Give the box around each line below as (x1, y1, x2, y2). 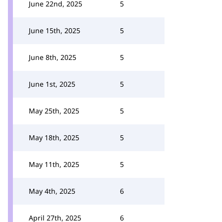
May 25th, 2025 (29, 106, 79, 115)
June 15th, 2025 (29, 26, 80, 35)
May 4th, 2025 (29, 186, 75, 196)
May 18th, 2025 (29, 133, 79, 142)
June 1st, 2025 (29, 79, 75, 89)
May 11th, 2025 (29, 160, 79, 169)
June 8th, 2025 (29, 53, 76, 62)
